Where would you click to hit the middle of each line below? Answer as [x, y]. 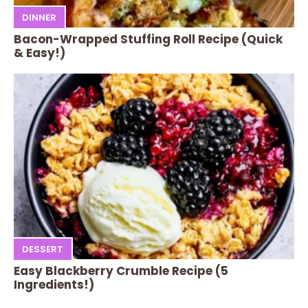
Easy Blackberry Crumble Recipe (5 [121, 271]
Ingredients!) [54, 285]
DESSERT [43, 249]
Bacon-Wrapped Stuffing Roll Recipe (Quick [148, 40]
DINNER [39, 17]
